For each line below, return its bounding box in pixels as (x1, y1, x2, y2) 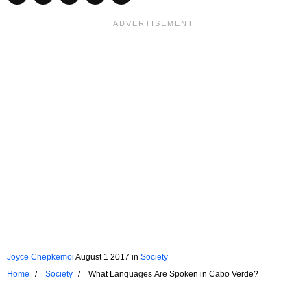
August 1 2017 (75, 251, 130, 262)
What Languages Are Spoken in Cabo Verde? (88, 269, 258, 279)
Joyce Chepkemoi (7, 251, 74, 262)
